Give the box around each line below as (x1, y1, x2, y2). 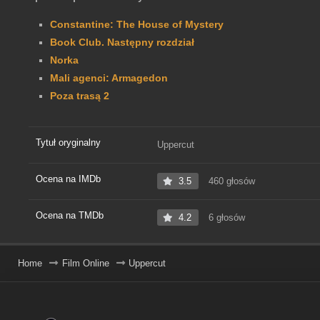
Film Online (61, 258, 109, 269)
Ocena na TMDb (36, 210, 104, 221)
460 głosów (206, 176, 255, 187)
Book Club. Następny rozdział (50, 36, 194, 49)
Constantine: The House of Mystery (50, 19, 224, 31)
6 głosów (206, 212, 245, 224)
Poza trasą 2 (50, 90, 109, 102)
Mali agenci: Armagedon (50, 72, 168, 84)
